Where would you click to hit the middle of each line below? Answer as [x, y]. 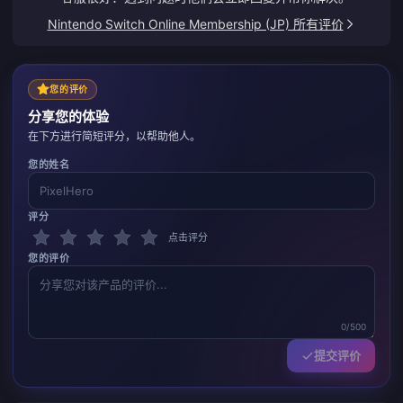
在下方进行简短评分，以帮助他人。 [114, 136]
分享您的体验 [68, 116]
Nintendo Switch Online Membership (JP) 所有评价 [195, 23]
